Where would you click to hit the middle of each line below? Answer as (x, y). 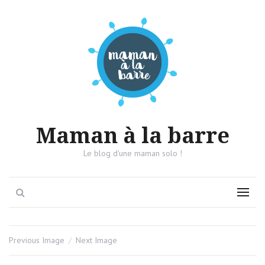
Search (38, 192)
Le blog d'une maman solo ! (132, 153)
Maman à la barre (132, 136)
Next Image (96, 240)
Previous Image (37, 240)
